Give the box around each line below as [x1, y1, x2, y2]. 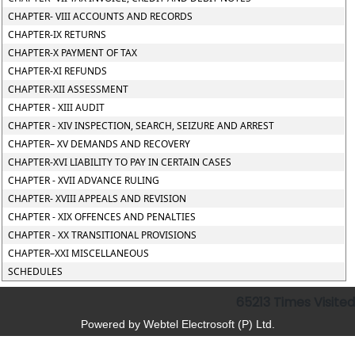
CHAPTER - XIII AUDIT [8, 101, 105, 114]
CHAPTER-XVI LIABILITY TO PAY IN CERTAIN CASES [8, 155, 232, 169]
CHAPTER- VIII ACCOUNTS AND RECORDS [8, 10, 193, 23]
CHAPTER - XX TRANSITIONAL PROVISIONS [8, 228, 197, 242]
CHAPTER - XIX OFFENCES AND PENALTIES [8, 210, 197, 223]
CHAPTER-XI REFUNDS [8, 64, 108, 78]
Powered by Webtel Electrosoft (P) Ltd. [80, 318, 275, 330]
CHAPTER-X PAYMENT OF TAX [8, 46, 138, 59]
